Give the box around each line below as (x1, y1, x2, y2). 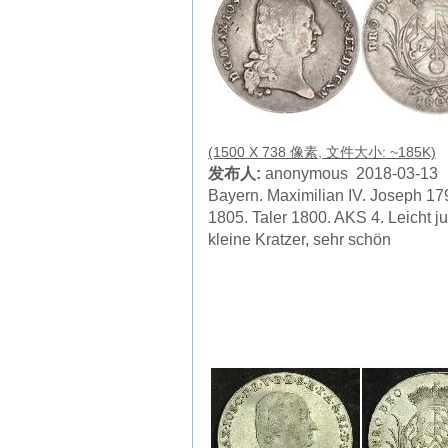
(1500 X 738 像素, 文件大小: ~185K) (208, 144, 436, 161)
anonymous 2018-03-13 (261, 165, 438, 183)
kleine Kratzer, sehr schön (208, 231, 391, 249)
